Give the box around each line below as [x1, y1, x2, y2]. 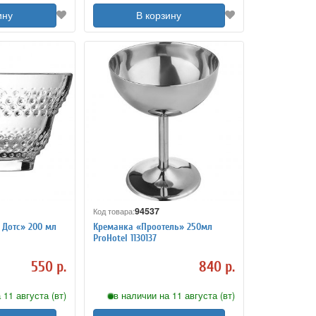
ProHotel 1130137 [92, 231, 157, 244]
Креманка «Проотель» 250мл [92, 220, 212, 233]
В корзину [136, 10, 182, 22]
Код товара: [92, 205, 135, 217]
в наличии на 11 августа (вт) [114, 289, 235, 302]
